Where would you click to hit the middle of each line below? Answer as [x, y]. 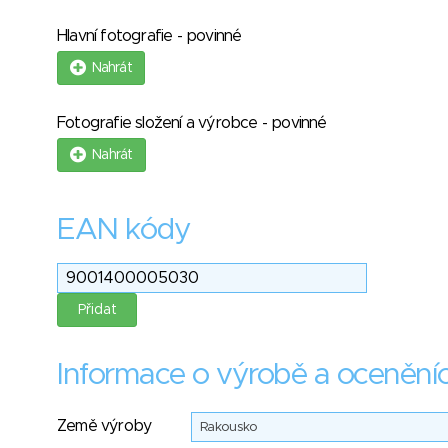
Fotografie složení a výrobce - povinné [192, 123]
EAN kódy [123, 230]
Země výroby [104, 426]
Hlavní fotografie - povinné [149, 36]
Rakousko [229, 427]
